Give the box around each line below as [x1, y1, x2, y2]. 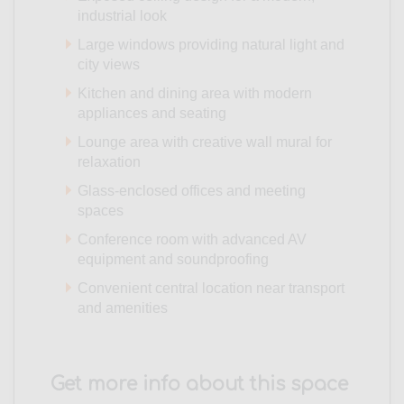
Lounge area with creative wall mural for [78, 133, 332, 150]
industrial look [78, 7, 167, 23]
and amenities [78, 299, 168, 316]
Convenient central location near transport [78, 280, 344, 296]
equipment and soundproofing [78, 251, 269, 267]
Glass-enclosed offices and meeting [78, 182, 306, 198]
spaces [78, 202, 124, 218]
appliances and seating [78, 105, 226, 121]
